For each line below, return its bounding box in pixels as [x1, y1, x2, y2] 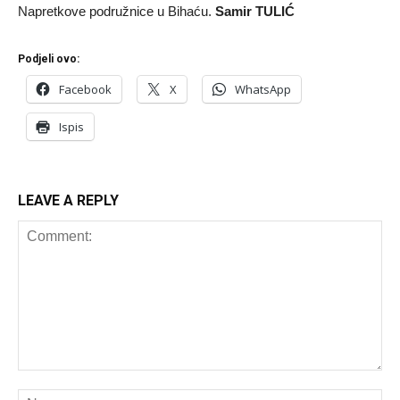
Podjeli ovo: [18, 53, 79, 66]
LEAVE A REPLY [18, 192, 119, 210]
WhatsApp [235, 81, 291, 98]
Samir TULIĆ [215, 4, 295, 20]
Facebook [59, 81, 112, 98]
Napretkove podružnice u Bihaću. [18, 4, 215, 20]
